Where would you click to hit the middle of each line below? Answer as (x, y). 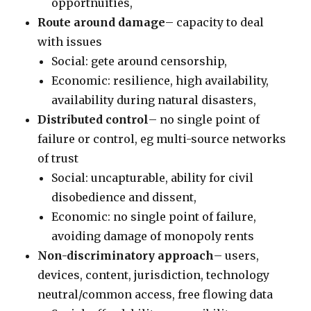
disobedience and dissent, (124, 197)
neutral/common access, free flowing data (155, 294)
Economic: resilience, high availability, (160, 81)
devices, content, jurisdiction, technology (154, 275)
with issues (70, 42)
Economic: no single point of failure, (154, 217)
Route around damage (102, 22)
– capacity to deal (215, 22)
